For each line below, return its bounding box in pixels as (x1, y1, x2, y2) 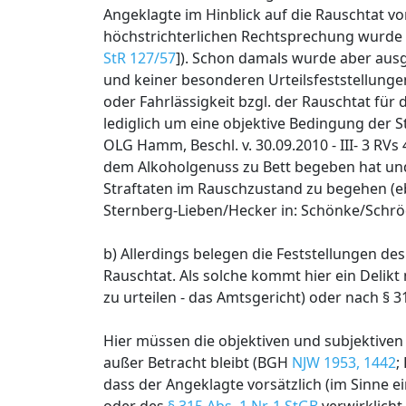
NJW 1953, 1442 (292, 353, 396, 372)
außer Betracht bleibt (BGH (103, 353, 292, 372)
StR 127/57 (103, 48, 176, 68)
